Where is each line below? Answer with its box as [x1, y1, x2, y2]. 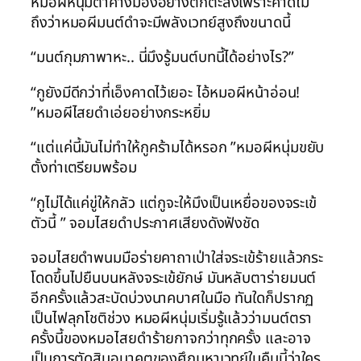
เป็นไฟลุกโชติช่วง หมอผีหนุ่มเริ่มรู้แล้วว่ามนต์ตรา [31, 307, 313, 330]
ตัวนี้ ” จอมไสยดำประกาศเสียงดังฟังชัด [31, 211, 260, 234]
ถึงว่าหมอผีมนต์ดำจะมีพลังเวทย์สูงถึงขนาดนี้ [31, 10, 291, 34]
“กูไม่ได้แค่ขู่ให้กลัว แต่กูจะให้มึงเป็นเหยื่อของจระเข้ [31, 191, 317, 214]
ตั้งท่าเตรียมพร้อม [31, 156, 137, 180]
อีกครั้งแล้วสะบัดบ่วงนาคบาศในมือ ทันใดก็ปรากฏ [31, 287, 314, 310]
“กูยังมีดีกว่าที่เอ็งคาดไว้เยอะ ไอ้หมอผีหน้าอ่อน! [31, 81, 301, 104]
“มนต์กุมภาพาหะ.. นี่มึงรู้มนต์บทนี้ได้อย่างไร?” [31, 46, 294, 69]
